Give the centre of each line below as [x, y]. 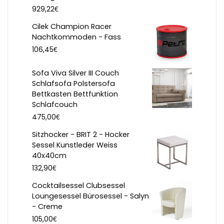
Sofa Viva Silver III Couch [75, 73]
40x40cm [49, 156]
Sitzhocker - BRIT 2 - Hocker [81, 135]
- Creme [47, 207]
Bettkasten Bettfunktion [75, 94]
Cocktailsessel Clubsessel [78, 186]
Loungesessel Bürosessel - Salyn [90, 196]
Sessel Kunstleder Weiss [75, 145]
